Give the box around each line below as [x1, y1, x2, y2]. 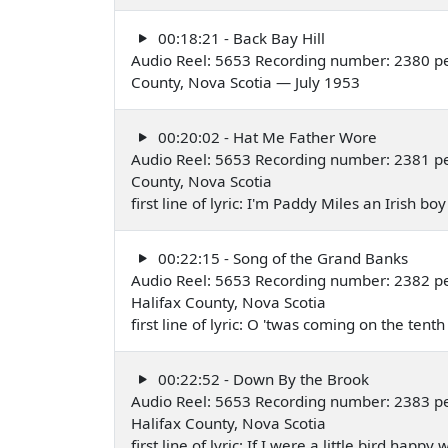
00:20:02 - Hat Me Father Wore [154, 126, 377, 147]
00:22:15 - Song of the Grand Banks [154, 247, 408, 268]
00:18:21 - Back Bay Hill [154, 27, 325, 48]
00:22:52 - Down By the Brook [154, 368, 369, 389]
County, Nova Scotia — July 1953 [131, 71, 360, 92]
